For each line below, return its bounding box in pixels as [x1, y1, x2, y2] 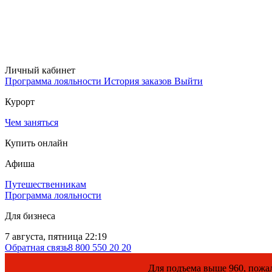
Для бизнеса [5, 211, 55, 221]
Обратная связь [5, 242, 68, 253]
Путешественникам [5, 179, 86, 189]
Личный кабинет [5, 65, 75, 75]
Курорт [5, 97, 35, 107]
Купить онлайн [5, 138, 68, 148]
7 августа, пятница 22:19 [5, 231, 107, 242]
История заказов [104, 76, 174, 86]
